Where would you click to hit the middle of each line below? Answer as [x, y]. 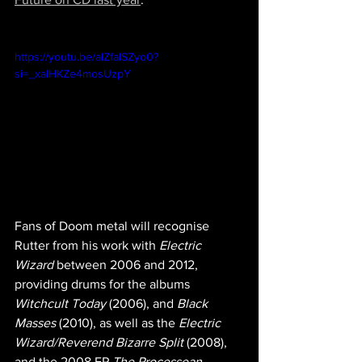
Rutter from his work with [87, 245]
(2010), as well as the [117, 322]
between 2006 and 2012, [127, 264]
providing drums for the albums [104, 284]
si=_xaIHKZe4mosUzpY [73, 74]
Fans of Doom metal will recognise [114, 225]
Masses [35, 322]
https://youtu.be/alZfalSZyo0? [86, 57]
